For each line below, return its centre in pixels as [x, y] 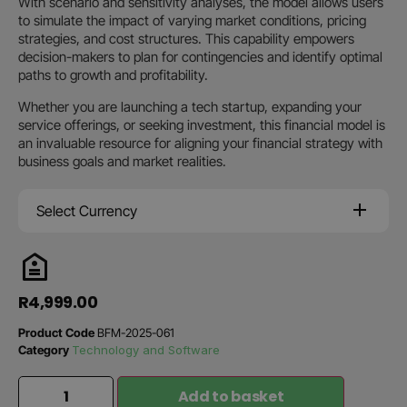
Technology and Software [146, 350]
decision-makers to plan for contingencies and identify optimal [200, 57]
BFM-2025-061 [136, 333]
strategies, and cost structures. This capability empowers [186, 39]
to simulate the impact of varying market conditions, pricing [192, 20]
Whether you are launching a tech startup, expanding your [190, 107]
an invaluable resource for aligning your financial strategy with [200, 143]
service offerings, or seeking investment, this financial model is [202, 125]
